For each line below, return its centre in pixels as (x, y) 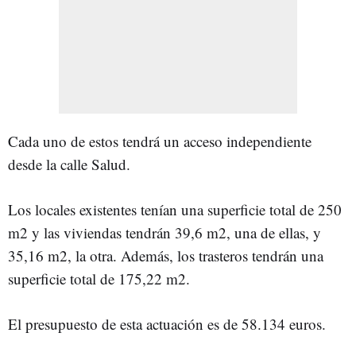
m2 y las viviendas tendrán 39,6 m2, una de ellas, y (164, 232)
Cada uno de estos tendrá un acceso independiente (160, 141)
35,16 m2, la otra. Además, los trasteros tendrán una (166, 255)
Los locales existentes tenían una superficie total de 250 (175, 209)
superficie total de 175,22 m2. (99, 278)
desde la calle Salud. (69, 164)
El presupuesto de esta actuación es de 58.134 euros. (167, 323)
